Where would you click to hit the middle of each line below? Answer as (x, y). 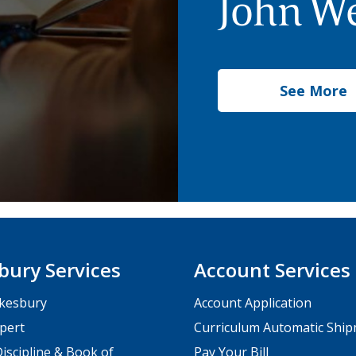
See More (313, 90)
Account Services (272, 269)
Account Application (253, 302)
